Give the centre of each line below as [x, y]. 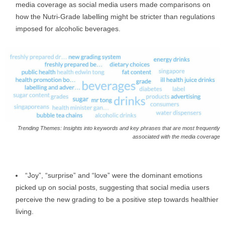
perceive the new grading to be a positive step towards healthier [117, 199]
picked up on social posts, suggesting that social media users [113, 187]
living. [25, 211]
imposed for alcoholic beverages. [68, 28]
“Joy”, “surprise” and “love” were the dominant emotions [114, 175]
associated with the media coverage [176, 136]
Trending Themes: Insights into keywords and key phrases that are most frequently [119, 128]
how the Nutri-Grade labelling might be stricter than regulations [115, 16]
